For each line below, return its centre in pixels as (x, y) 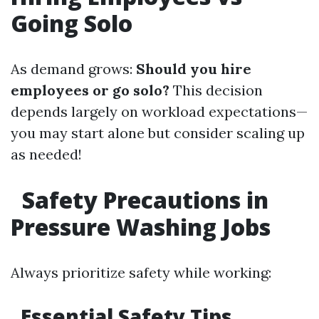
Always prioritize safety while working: (141, 272)
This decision (216, 90)
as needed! (46, 154)
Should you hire (194, 69)
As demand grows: (73, 69)
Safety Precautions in (142, 200)
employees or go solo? (90, 90)
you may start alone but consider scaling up (158, 133)
